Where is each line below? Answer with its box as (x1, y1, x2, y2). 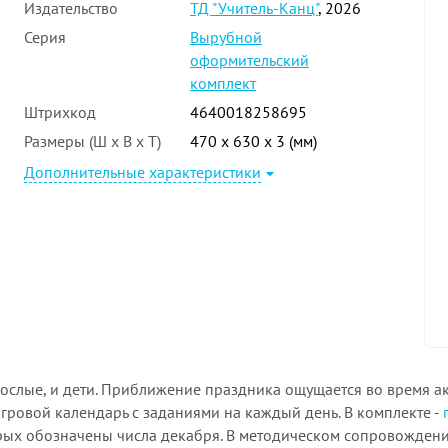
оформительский (190, 49, 309, 70)
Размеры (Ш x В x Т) (24, 130, 161, 151)
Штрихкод (24, 101, 96, 122)
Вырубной (190, 26, 262, 47)
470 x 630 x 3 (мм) (190, 130, 317, 151)
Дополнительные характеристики (24, 161, 261, 182)
